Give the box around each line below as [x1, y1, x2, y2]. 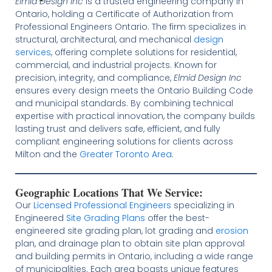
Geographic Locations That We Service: [15, 184, 203, 200]
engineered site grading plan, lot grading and [15, 224, 216, 237]
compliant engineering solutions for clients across [15, 135, 233, 148]
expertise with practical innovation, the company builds [15, 109, 255, 122]
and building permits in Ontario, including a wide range [15, 250, 253, 262]
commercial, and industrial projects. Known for [15, 58, 217, 71]
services [15, 46, 51, 58]
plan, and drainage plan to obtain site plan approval [15, 237, 245, 250]
